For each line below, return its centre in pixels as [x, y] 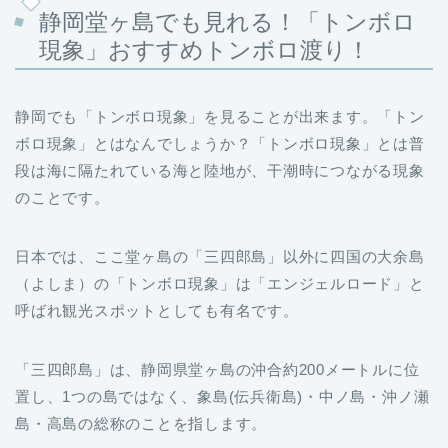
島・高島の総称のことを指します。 [141, 424]
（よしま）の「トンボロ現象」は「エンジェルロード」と [220, 284]
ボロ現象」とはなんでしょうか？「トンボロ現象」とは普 [220, 144]
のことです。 [62, 198]
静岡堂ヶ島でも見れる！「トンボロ [227, 22]
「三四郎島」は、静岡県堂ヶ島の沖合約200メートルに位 [217, 370]
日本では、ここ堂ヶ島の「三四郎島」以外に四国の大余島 [220, 257]
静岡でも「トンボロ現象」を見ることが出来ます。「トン [220, 117]
